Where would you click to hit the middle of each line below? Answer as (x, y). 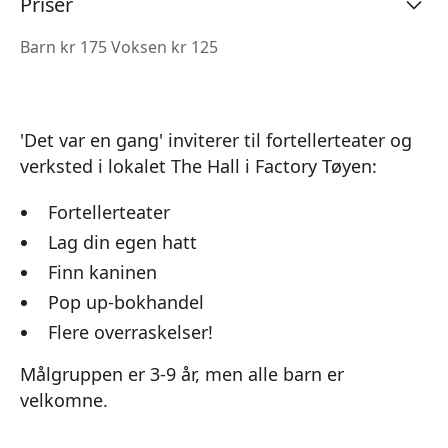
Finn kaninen (102, 271)
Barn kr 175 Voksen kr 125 (119, 46)
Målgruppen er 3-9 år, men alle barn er (182, 373)
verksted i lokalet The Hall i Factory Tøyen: (201, 165)
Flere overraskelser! (130, 331)
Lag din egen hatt (122, 241)
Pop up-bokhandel (126, 301)
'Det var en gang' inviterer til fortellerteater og (216, 139)
